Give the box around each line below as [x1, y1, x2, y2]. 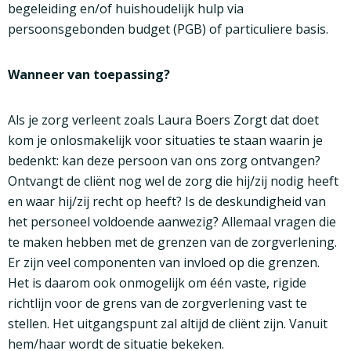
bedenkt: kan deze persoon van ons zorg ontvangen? [8, 152, 320, 170]
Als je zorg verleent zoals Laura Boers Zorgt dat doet [8, 111, 319, 129]
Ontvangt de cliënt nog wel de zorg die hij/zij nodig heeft [8, 172, 338, 190]
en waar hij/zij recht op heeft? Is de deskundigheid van [8, 193, 326, 211]
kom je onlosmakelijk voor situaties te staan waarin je [8, 132, 323, 150]
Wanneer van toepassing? [8, 66, 170, 84]
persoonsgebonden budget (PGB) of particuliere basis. [8, 20, 328, 38]
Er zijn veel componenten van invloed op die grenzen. [8, 254, 320, 272]
